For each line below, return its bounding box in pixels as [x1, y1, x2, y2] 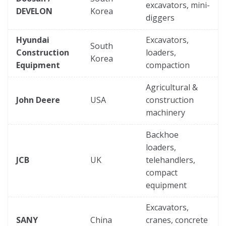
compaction [146, 59, 190, 71]
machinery [146, 106, 185, 118]
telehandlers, [146, 154, 195, 165]
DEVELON [16, 5, 52, 17]
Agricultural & [146, 81, 198, 93]
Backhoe [146, 129, 179, 140]
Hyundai [16, 34, 49, 45]
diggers [146, 12, 175, 23]
